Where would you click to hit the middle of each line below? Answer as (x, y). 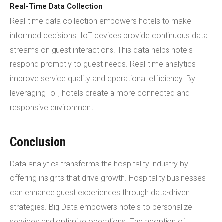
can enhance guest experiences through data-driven (100, 193)
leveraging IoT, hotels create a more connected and (100, 93)
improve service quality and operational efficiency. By (103, 79)
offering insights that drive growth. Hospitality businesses (108, 178)
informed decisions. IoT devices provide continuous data (109, 35)
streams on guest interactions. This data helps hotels (101, 50)
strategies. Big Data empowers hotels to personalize (101, 207)
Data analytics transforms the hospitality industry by (99, 164)
